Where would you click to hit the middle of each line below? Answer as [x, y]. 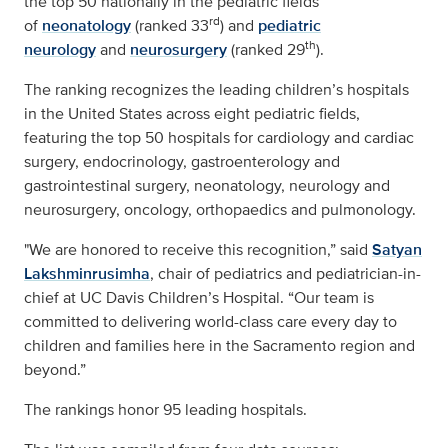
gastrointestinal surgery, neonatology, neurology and [207, 186]
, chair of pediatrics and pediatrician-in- [285, 274]
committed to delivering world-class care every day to [210, 322]
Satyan [397, 250]
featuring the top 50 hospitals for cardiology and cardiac [219, 138]
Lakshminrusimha [87, 274]
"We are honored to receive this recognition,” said [196, 250]
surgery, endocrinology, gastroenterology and [182, 162]
